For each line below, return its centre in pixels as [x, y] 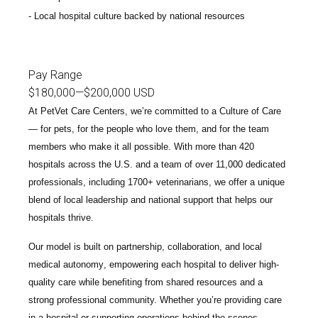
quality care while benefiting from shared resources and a [146, 283]
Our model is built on [72, 247]
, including [105, 182]
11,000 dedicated [251, 165]
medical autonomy [66, 265]
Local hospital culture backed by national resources [139, 16]
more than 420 [225, 147]
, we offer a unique [247, 182]
